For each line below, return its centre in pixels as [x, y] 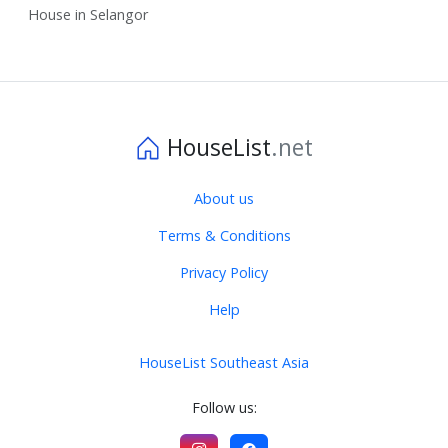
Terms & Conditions [224, 235]
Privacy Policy [224, 272]
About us [224, 198]
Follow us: [224, 407]
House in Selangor [88, 14]
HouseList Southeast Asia [224, 362]
